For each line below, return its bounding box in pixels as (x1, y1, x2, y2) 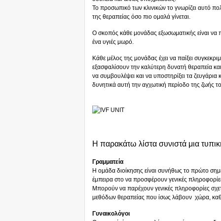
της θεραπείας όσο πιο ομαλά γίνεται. (92, 13, 190, 20)
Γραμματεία (92, 158, 123, 165)
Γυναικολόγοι (92, 210, 130, 217)
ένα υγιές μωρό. (92, 38, 134, 45)
